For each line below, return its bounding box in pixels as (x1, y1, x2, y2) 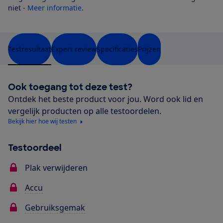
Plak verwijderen (25, 162, 88, 174)
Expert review (51, 44, 97, 54)
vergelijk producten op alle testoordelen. (8, 106, 161, 117)
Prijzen (138, 44, 161, 54)
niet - (8, 3, 27, 13)
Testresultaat (8, 44, 51, 54)
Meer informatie (27, 3, 82, 13)
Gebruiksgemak (25, 202, 85, 214)
